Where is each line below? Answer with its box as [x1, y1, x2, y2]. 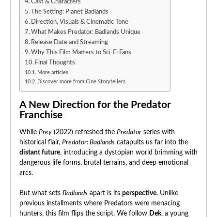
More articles [37, 69, 68, 75]
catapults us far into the [114, 139, 188, 146]
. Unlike [156, 190, 178, 197]
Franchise [19, 110, 62, 121]
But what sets [19, 190, 62, 197]
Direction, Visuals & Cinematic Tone [31, 18, 129, 25]
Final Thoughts [35, 59, 76, 65]
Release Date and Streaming [31, 39, 108, 45]
